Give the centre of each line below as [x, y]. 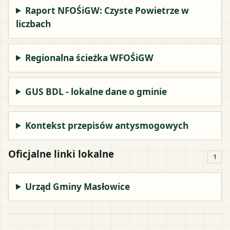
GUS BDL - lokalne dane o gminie [96, 91]
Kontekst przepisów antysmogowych [107, 125]
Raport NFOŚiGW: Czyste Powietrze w [107, 10]
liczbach [33, 24]
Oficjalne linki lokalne [61, 154]
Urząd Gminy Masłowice [78, 186]
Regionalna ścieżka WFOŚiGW [90, 57]
